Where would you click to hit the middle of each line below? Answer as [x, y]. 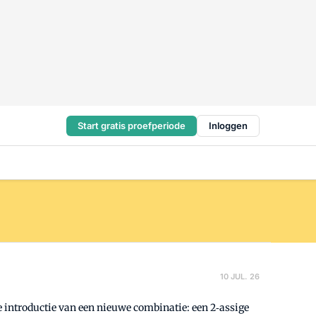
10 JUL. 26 [240, 276]
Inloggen [228, 125]
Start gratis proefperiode [132, 125]
